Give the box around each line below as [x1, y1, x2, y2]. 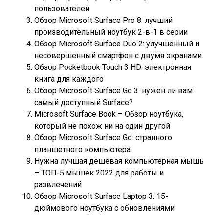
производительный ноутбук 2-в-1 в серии [34, 27, 188, 37]
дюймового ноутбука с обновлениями [34, 203, 175, 213]
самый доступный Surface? [34, 98, 133, 107]
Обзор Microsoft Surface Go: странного [34, 133, 172, 142]
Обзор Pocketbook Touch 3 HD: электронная [34, 63, 191, 72]
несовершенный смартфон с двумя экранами [34, 51, 202, 60]
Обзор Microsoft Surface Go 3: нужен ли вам [34, 86, 193, 95]
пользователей [34, 4, 89, 13]
